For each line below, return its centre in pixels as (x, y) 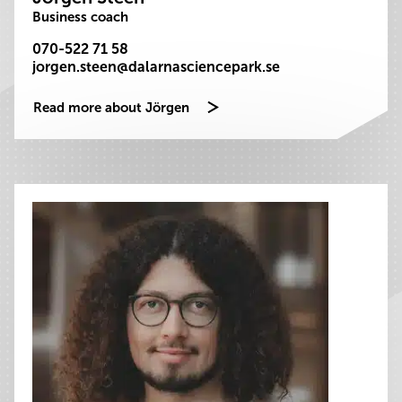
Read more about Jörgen (111, 108)
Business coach (80, 17)
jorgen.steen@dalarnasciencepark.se (156, 67)
